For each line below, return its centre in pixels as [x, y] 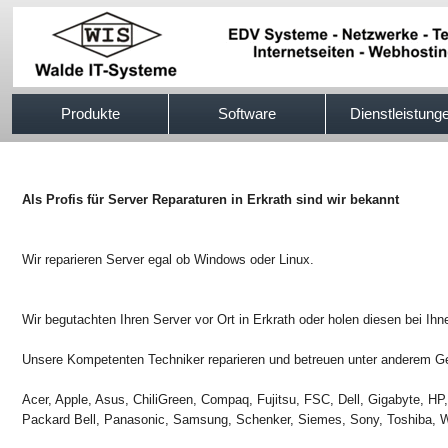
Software [247, 113]
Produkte [90, 113]
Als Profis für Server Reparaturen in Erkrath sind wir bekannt [210, 199]
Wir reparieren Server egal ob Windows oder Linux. [168, 259]
